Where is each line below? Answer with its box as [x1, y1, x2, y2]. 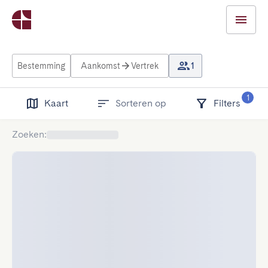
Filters [214, 98, 241, 109]
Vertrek [131, 60, 159, 71]
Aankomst [81, 60, 120, 71]
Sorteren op [115, 98, 166, 109]
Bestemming [17, 60, 65, 71]
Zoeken [12, 129, 44, 140]
